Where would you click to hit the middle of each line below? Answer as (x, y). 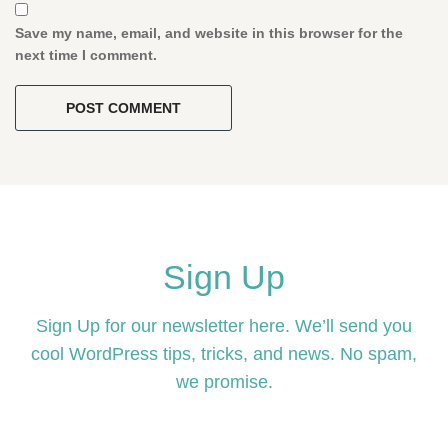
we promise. (224, 382)
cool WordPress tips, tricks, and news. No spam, (224, 354)
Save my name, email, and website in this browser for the (209, 33)
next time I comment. (86, 55)
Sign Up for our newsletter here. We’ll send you (224, 326)
